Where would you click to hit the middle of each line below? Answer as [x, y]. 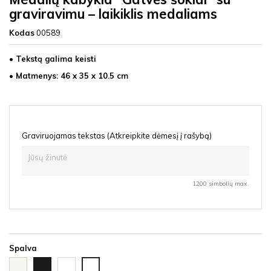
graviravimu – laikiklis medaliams [113, 14]
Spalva [23, 248]
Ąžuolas [73, 263]
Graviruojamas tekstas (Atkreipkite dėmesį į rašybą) [117, 135]
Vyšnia [95, 263]
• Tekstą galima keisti [53, 59]
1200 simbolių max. [221, 184]
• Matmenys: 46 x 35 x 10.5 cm [69, 76]
